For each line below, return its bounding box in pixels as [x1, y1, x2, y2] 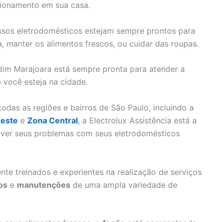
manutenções [17, 179, 70, 190]
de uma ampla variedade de [70, 179, 177, 190]
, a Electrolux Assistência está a [78, 115, 197, 125]
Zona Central [27, 115, 78, 125]
